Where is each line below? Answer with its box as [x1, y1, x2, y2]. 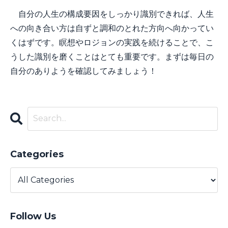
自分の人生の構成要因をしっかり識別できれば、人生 [10, 9, 214, 19]
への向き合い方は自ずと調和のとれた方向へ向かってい [10, 23, 214, 33]
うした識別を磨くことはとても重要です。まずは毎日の [10, 51, 214, 62]
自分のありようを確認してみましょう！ [10, 66, 157, 76]
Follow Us [10, 210, 56, 222]
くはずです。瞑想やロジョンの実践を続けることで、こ [10, 37, 214, 47]
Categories [10, 148, 64, 160]
